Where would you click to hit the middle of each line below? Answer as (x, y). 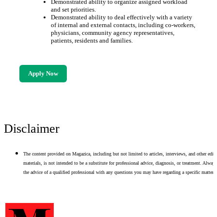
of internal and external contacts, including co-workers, (123, 25)
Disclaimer (32, 129)
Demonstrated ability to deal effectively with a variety (121, 17)
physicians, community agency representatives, (112, 33)
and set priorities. (73, 9)
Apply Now (43, 73)
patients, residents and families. (92, 40)
